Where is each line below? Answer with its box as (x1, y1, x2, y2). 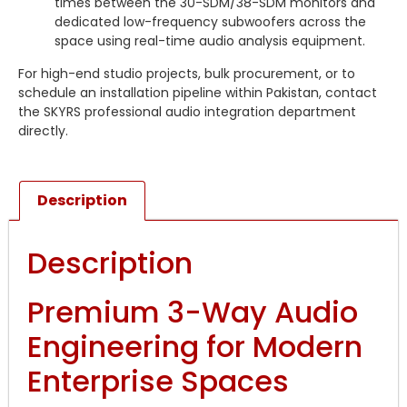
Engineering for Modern (27, 325, 362, 367)
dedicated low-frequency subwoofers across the (55, 13, 366, 32)
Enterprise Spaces (27, 360, 289, 402)
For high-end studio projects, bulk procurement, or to (18, 64, 355, 83)
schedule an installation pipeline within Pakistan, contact (18, 83, 377, 102)
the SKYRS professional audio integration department (18, 102, 356, 121)
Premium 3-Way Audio (27, 291, 358, 333)
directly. (18, 121, 68, 140)
